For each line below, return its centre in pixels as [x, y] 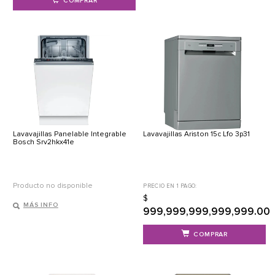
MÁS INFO [41, 205]
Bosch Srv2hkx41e [44, 142]
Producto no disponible [53, 186]
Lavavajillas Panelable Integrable [70, 134]
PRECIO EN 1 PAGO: [170, 186]
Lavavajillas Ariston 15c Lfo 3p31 [197, 134]
